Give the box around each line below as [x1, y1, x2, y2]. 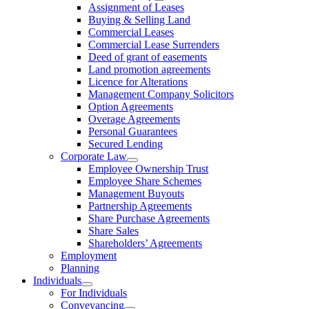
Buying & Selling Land [88, 14, 190, 26]
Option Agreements [88, 101, 173, 113]
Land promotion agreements [88, 63, 210, 76]
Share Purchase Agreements [88, 212, 210, 225]
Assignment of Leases [88, 1, 184, 14]
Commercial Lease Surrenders [88, 39, 219, 51]
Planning [61, 262, 99, 275]
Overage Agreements [88, 113, 180, 126]
